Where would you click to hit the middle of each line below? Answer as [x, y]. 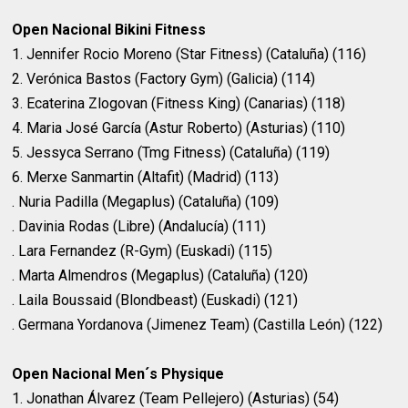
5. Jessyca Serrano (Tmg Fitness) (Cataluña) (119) [171, 153]
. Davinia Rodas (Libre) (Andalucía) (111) [139, 227]
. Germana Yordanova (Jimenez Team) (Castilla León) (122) [198, 325]
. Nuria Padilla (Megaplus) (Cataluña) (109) [146, 202]
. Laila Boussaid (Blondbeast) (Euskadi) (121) [155, 301]
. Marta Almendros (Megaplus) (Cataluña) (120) [160, 276]
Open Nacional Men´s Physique [120, 374]
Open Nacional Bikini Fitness [109, 30]
